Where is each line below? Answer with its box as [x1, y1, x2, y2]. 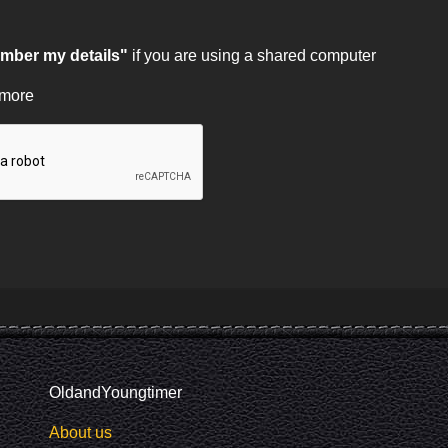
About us [49, 423, 112, 441]
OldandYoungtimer [49, 383, 182, 401]
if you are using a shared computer [128, 46, 376, 64]
